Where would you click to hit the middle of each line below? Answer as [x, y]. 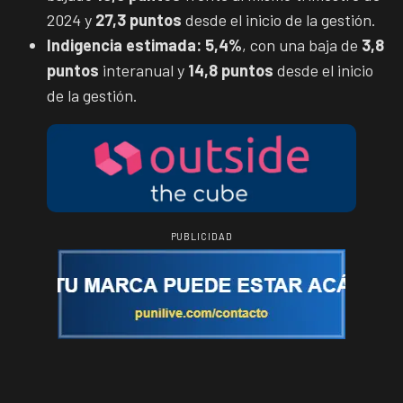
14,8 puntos [231, 70]
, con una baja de [302, 45]
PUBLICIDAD [201, 236]
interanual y [143, 70]
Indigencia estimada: [124, 45]
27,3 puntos [139, 19]
